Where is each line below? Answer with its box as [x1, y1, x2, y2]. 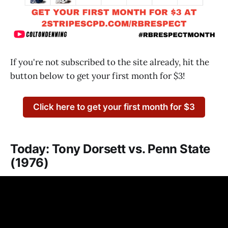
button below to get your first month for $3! [10, 70, 185, 82]
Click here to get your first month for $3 [33, 102, 195, 112]
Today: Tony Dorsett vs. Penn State [10, 141, 210, 156]
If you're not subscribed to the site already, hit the [10, 56, 209, 68]
